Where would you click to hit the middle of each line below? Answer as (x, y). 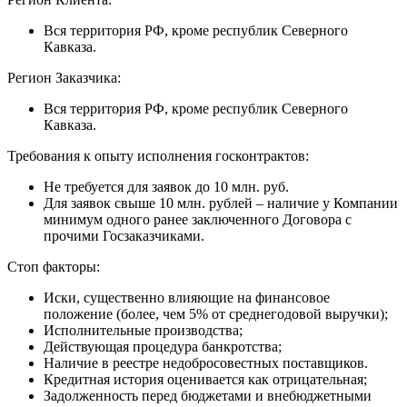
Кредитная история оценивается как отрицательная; (205, 379)
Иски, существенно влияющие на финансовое (187, 297)
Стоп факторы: (54, 266)
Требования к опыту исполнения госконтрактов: (158, 155)
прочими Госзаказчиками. (124, 235)
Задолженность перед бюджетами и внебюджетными (208, 395)
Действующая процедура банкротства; (163, 346)
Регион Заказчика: (64, 77)
